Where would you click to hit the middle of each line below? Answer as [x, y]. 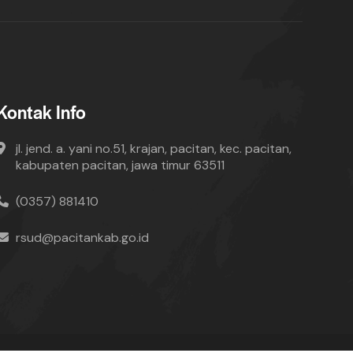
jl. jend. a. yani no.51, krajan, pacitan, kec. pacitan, [153, 148]
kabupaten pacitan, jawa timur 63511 [120, 165]
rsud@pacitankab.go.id [82, 237]
